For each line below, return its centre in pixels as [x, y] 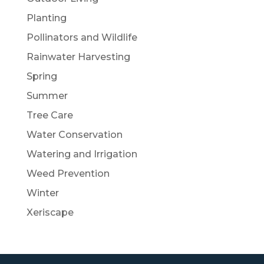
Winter [42, 193]
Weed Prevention [68, 173]
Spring [42, 76]
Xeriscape [50, 212]
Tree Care [49, 115]
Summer [47, 95]
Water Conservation [74, 134]
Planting [46, 18]
